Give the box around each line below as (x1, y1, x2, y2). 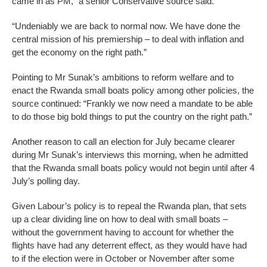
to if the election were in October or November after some (12, 253, 234, 264)
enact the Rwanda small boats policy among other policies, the (12, 85, 254, 96)
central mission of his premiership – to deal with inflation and (12, 34, 244, 45)
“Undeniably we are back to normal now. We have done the (12, 21, 240, 32)
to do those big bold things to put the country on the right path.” (12, 111, 252, 122)
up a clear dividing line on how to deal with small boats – (12, 214, 228, 225)
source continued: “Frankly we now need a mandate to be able (12, 98, 253, 109)
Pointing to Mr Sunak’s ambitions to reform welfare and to (12, 72, 234, 83)
